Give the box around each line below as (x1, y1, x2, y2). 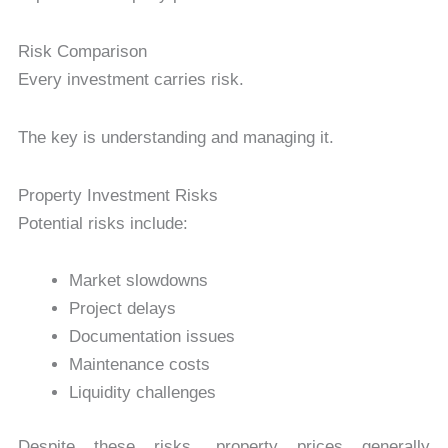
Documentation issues (68, 327, 235, 347)
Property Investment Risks (17, 185, 218, 205)
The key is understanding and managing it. (17, 127, 334, 147)
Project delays (68, 299, 176, 319)
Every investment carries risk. (17, 70, 244, 90)
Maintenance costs (68, 355, 210, 375)
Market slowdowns (68, 271, 208, 291)
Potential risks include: (17, 213, 188, 233)
